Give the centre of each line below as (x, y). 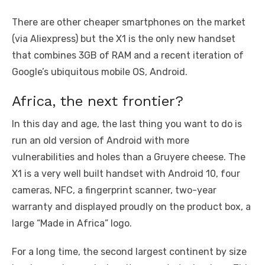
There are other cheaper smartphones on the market (129, 22)
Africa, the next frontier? (98, 101)
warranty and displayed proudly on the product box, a (131, 207)
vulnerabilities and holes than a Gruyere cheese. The (129, 157)
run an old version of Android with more (101, 141)
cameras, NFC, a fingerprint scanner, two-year (114, 190)
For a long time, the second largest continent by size (129, 252)
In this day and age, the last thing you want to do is (127, 124)
